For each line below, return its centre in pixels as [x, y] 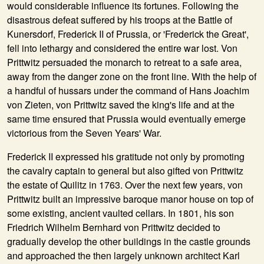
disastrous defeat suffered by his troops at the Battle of [120, 20]
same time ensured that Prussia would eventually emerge [126, 119]
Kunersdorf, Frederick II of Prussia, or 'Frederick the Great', [128, 34]
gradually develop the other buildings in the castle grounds [129, 241]
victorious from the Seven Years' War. [84, 133]
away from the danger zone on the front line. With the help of [132, 76]
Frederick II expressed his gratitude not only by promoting [126, 156]
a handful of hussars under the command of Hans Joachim [128, 90]
